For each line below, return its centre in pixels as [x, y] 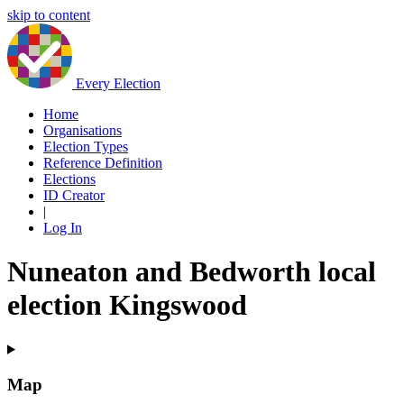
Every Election [118, 83]
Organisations [83, 130]
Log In [63, 228]
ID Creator [74, 195]
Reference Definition [103, 163]
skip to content [49, 15]
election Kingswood [127, 305]
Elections [69, 179]
